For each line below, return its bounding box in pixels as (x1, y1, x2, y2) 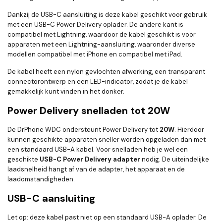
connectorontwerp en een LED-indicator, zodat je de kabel (7, 77, 188, 86)
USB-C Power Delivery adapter (40, 155, 140, 164)
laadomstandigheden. (7, 175, 75, 184)
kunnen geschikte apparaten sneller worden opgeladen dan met (7, 135, 206, 144)
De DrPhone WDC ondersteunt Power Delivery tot (7, 125, 160, 134)
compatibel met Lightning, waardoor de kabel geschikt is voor (7, 30, 196, 39)
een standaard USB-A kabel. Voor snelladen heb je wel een (7, 145, 188, 154)
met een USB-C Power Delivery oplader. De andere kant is (7, 20, 183, 29)
